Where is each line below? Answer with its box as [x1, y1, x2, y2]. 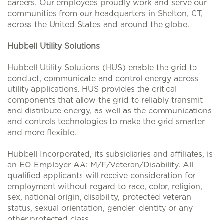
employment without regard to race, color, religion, [7, 183, 202, 191]
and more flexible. [7, 129, 76, 137]
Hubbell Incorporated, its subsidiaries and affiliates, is [7, 150, 213, 158]
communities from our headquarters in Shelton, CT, [7, 10, 203, 18]
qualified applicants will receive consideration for [7, 172, 195, 180]
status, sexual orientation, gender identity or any [7, 204, 192, 212]
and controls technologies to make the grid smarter [7, 118, 205, 126]
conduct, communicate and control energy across [7, 75, 198, 82]
